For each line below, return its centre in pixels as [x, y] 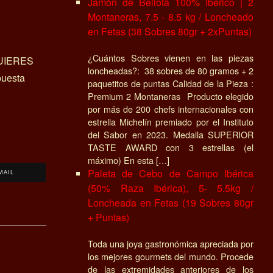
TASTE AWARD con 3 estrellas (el [171, 147]
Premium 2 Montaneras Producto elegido [171, 96]
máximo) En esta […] [129, 160]
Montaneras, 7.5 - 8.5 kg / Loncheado [171, 16]
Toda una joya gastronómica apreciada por [171, 243]
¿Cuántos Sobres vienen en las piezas [171, 57]
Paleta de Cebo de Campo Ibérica [171, 173]
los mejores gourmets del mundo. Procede [171, 256]
